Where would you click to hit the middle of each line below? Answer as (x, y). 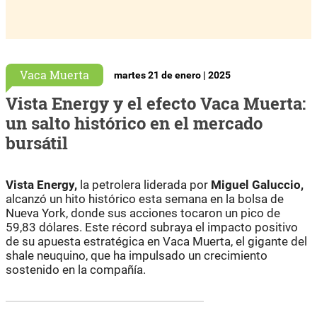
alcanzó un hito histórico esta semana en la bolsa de (145, 198)
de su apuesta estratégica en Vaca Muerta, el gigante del (156, 241)
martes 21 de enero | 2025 (172, 75)
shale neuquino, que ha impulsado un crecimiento (137, 255)
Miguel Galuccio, (257, 184)
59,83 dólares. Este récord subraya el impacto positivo (152, 227)
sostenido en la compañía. (76, 269)
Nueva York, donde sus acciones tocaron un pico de (143, 213)
